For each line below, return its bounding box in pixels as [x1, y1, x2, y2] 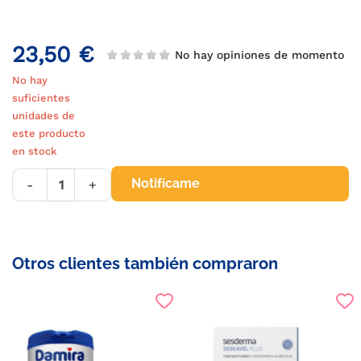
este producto [12, 127, 85, 139]
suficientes [12, 92, 70, 104]
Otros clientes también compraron [12, 254, 278, 273]
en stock [12, 145, 57, 157]
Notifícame [131, 176, 200, 191]
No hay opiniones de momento [175, 48, 344, 61]
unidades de [12, 110, 75, 122]
